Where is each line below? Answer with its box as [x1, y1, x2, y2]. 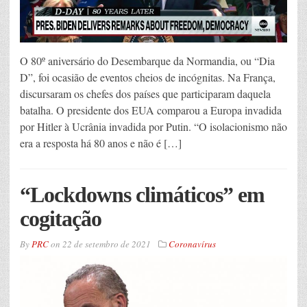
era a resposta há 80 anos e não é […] [20, 136, 182, 151]
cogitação [20, 206, 101, 232]
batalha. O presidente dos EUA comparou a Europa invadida [20, 103, 282, 118]
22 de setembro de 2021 [62, 238, 151, 251]
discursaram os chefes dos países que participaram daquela [20, 86, 271, 101]
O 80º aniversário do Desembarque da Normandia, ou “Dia [20, 53, 275, 69]
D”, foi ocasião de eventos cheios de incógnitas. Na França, [20, 70, 275, 85]
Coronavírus [169, 238, 216, 251]
